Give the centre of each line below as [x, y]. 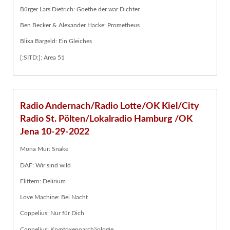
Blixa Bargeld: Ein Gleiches [56, 41]
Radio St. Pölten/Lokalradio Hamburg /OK [106, 119]
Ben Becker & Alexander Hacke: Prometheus [80, 25]
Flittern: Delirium [43, 181]
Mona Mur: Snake [44, 149]
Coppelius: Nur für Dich [52, 213]
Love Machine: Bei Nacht [54, 197]
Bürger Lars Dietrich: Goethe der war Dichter [80, 9]
